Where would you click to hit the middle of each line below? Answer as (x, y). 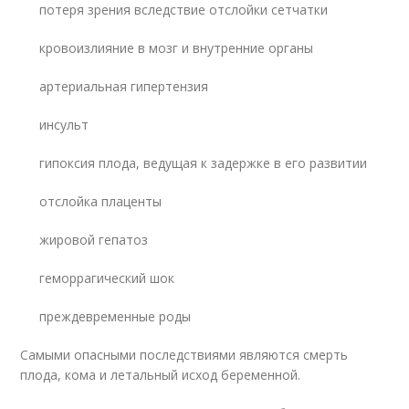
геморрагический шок (107, 278)
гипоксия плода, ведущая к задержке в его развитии (204, 163)
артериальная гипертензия (124, 86)
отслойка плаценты (101, 201)
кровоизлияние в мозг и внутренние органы (177, 47)
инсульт (64, 124)
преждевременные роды (115, 316)
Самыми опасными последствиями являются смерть (184, 354)
